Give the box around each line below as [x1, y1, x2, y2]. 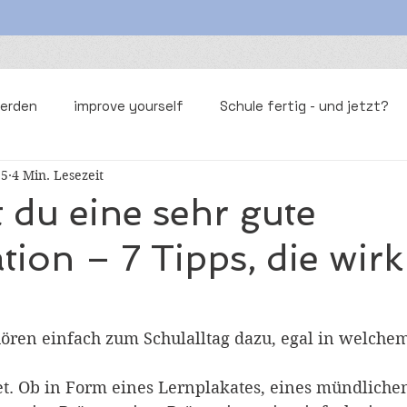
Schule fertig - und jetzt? [220, 96, 389, 114]
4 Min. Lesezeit [12, 166, 104, 184]
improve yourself [74, 96, 184, 114]
